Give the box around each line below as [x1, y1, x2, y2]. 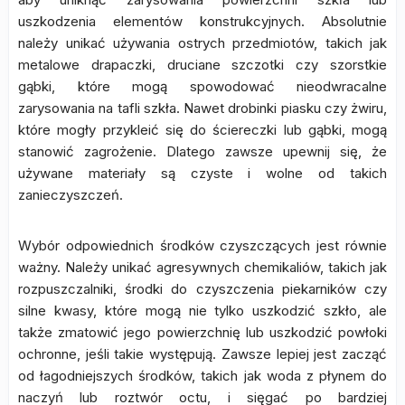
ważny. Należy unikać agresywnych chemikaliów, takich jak [18, 259, 387, 276]
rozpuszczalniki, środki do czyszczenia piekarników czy [18, 280, 387, 297]
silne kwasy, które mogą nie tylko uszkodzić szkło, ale [18, 302, 387, 319]
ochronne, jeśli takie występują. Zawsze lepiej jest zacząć [18, 345, 387, 363]
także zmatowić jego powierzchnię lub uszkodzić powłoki [18, 324, 387, 341]
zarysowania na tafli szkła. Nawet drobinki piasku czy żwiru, [18, 99, 387, 117]
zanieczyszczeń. [18, 186, 123, 203]
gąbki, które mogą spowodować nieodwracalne [18, 78, 387, 95]
